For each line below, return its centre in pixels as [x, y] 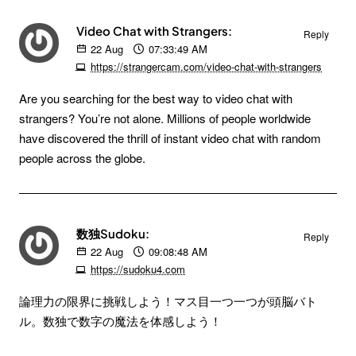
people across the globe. [82, 158]
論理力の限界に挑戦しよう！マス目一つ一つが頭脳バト [168, 301]
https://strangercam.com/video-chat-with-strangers [206, 66]
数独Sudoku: [113, 233]
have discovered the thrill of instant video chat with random [170, 138]
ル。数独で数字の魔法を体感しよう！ [120, 321]
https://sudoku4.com [138, 269]
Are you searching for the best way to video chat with [156, 98]
